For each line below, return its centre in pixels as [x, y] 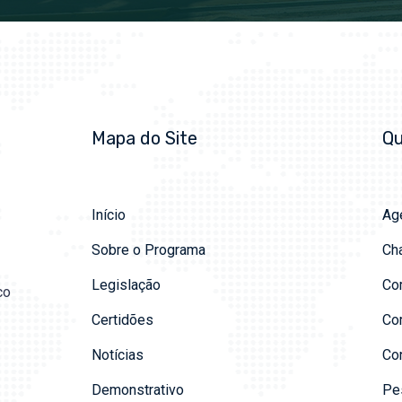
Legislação [127, 284]
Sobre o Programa [149, 249]
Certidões [123, 319]
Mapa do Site [145, 138]
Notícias [118, 354]
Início [109, 214]
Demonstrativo [138, 389]
